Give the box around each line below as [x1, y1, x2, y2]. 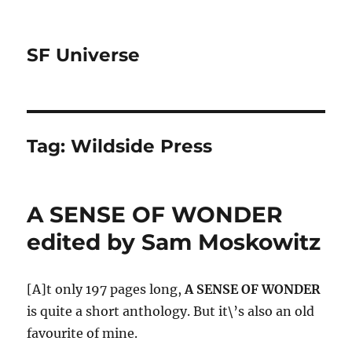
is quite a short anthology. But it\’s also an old [27, 303, 315, 319]
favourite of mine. [27, 325, 138, 341]
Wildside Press [71, 135, 213, 157]
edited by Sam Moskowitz [27, 229, 321, 255]
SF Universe [27, 44, 141, 66]
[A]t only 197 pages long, [27, 281, 185, 297]
